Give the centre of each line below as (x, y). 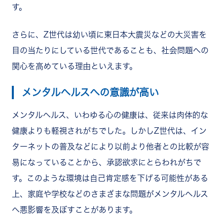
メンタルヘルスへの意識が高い (90, 92)
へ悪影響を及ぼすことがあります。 (74, 209)
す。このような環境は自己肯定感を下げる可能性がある (110, 178)
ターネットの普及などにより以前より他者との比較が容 (110, 146)
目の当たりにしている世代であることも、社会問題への (110, 50)
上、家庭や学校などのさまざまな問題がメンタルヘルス (110, 194)
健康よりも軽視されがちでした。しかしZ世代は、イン (109, 130)
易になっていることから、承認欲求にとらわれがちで (107, 162)
